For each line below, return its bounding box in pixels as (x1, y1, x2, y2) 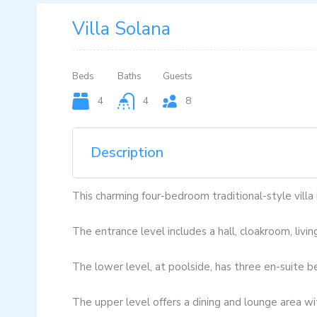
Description (91, 143, 163, 162)
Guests (162, 70, 192, 83)
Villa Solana (72, 16, 171, 41)
